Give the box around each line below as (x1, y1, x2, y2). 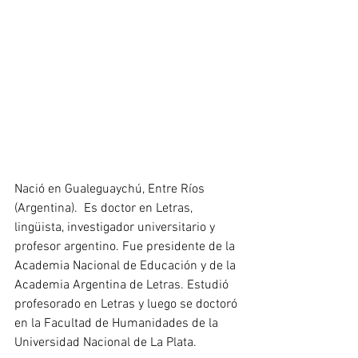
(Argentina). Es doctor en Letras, (14, 201, 196, 217)
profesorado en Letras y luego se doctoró (14, 296, 241, 313)
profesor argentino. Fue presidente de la (14, 239, 238, 256)
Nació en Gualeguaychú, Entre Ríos (14, 181, 208, 198)
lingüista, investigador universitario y (14, 220, 218, 237)
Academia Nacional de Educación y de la (14, 258, 239, 275)
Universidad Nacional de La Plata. (14, 335, 200, 352)
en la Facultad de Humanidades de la (14, 316, 221, 332)
